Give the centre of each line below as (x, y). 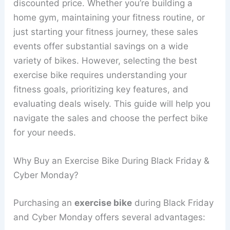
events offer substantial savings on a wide (101, 46)
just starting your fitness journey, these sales (106, 32)
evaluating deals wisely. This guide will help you (112, 104)
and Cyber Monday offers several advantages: (110, 217)
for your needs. (45, 133)
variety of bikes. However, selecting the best (106, 61)
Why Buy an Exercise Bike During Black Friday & (112, 161)
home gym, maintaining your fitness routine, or (109, 18)
